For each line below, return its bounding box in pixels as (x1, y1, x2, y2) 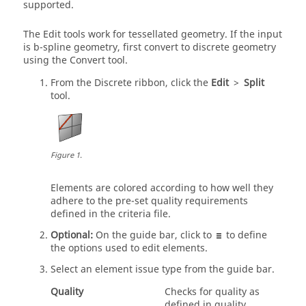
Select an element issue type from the (51, 262, 227, 277)
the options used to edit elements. (51, 241, 208, 255)
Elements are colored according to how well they (51, 181, 273, 195)
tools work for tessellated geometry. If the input (61, 27, 282, 42)
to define (223, 228, 267, 242)
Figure (51, 150, 74, 161)
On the (96, 228, 130, 242)
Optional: (51, 228, 96, 242)
